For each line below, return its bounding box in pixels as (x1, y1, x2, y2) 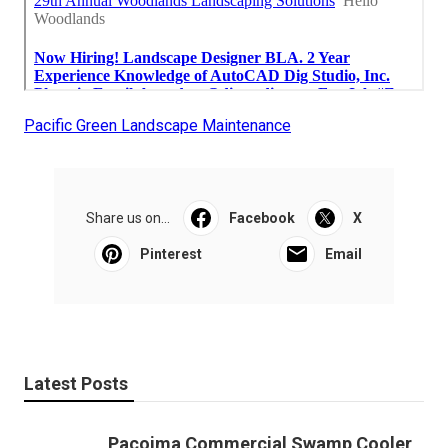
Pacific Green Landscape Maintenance (24, 115, 291, 135)
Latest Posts (24, 372, 128, 394)
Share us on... (86, 209, 170, 226)
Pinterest (140, 245, 202, 262)
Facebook (228, 209, 295, 226)
